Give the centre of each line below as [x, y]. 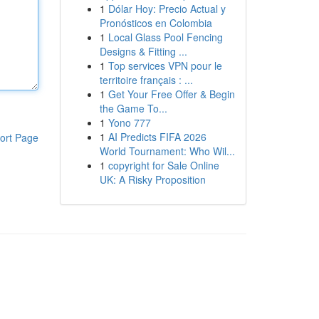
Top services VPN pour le [165, 66]
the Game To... [133, 108]
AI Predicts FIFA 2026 [157, 137]
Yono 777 [129, 122]
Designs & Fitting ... [143, 51]
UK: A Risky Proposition [152, 179]
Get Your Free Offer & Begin [171, 94]
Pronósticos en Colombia [156, 23]
